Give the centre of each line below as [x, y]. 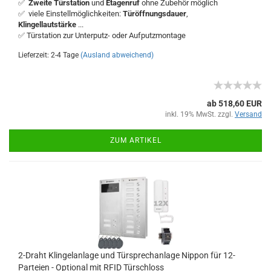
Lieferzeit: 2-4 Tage [48, 55]
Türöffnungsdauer [155, 14]
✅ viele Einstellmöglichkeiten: [70, 14]
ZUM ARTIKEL [135, 140]
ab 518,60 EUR [234, 103]
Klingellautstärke [47, 24]
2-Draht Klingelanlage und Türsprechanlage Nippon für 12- [127, 255]
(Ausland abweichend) [117, 55]
